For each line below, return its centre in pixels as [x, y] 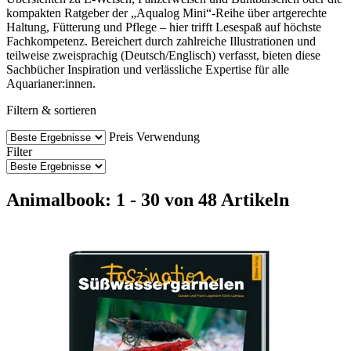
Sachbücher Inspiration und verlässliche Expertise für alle [148, 69]
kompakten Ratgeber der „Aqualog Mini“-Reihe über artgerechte [166, 13]
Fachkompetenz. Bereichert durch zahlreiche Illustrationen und [161, 41]
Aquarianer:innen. [51, 83]
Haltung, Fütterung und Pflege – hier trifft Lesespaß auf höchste [164, 27]
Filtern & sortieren [51, 110]
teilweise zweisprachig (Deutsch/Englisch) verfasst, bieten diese [163, 55]
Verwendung [168, 136]
